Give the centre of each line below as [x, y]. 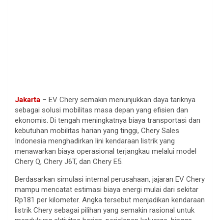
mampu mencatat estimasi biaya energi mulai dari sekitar [107, 189]
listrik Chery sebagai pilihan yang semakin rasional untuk [105, 210]
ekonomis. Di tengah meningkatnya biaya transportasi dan [108, 120]
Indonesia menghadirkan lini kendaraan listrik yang [95, 141]
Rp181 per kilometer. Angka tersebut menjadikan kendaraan [110, 200]
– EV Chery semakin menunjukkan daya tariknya [118, 99]
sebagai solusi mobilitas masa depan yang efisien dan [101, 110]
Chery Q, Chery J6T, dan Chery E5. [69, 161]
